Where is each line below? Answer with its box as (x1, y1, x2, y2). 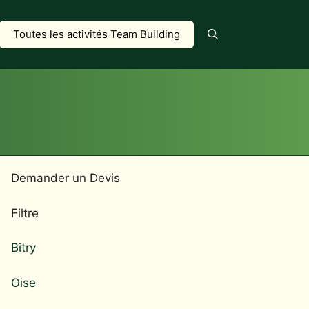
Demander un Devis (11, 171, 120, 185)
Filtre (11, 206, 39, 220)
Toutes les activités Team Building (13, 28, 180, 41)
